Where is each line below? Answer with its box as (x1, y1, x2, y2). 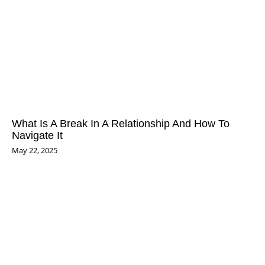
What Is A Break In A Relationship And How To (12, 117, 230, 130)
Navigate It (12, 129, 63, 142)
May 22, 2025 (12, 144, 57, 156)
